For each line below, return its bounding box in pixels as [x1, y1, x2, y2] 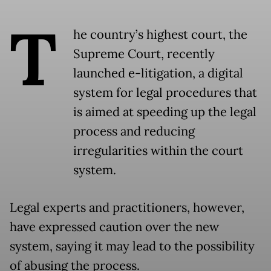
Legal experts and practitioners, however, [10, 200, 244, 216]
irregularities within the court [73, 143, 243, 159]
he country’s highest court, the [73, 27, 247, 43]
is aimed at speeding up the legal [73, 104, 256, 120]
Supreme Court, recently [73, 46, 215, 62]
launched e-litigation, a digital [73, 65, 243, 82]
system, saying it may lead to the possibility [10, 238, 255, 255]
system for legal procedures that [73, 85, 257, 101]
